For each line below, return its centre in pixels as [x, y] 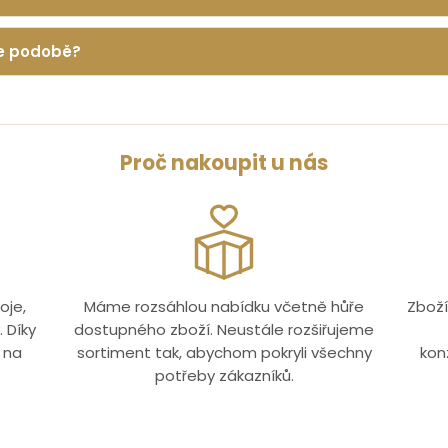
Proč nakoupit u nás [224, 162]
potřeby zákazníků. [224, 375]
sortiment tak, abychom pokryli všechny [224, 352]
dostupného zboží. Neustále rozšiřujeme [224, 329]
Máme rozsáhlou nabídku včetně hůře [224, 306]
